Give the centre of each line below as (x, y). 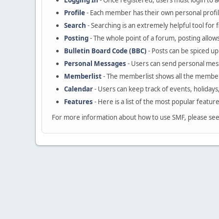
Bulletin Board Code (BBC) (105, 51)
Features (78, 102)
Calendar (78, 89)
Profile (75, 13)
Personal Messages (95, 64)
